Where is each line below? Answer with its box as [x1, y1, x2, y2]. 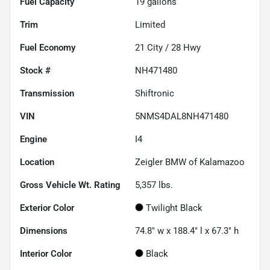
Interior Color [20, 248, 72, 259]
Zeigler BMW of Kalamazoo [135, 156, 245, 168]
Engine [20, 133, 47, 145]
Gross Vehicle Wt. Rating [20, 179, 121, 190]
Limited [135, 19, 165, 30]
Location [20, 156, 54, 168]
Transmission [20, 87, 74, 99]
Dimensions [20, 225, 67, 236]
